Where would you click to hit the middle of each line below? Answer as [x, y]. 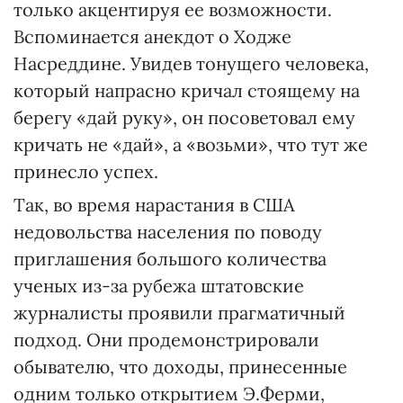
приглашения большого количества [170, 259]
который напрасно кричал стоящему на [187, 90]
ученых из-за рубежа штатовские [159, 286]
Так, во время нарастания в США [154, 205]
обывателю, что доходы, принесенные [180, 367]
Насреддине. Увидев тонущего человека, [191, 63]
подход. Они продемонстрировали [166, 340]
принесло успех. [86, 171]
